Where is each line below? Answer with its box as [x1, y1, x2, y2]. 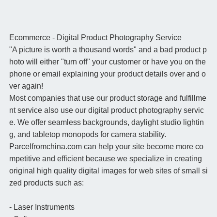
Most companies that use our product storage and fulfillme [9, 94, 206, 103]
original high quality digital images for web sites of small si [9, 167, 208, 175]
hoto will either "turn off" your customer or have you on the [9, 58, 206, 66]
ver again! [9, 82, 43, 91]
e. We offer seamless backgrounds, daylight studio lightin [9, 118, 204, 127]
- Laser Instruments [9, 203, 75, 212]
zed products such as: [9, 179, 84, 187]
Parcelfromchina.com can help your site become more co [9, 142, 203, 151]
